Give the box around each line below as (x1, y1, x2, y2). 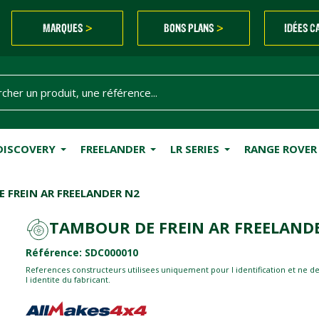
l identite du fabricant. (25, 274, 110, 286)
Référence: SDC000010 (25, 246, 138, 260)
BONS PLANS (164, 21, 216, 35)
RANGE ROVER (244, 141, 317, 156)
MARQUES (42, 21, 85, 35)
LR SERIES (169, 141, 219, 156)
